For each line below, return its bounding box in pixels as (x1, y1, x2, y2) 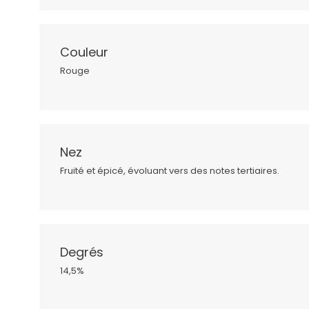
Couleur (60, 43, 108, 61)
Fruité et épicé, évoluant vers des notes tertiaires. (60, 164, 279, 178)
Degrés (60, 243, 103, 261)
